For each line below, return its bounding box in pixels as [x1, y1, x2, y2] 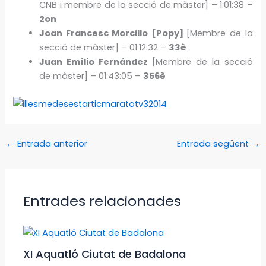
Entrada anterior [14, 138, 87, 150]
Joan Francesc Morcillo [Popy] [39, 27, 187, 39]
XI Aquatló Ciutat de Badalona [23, 246, 186, 261]
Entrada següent [177, 138, 252, 150]
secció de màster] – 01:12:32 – [39, 41, 169, 53]
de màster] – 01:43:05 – [39, 69, 144, 82]
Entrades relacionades [23, 191, 182, 211]
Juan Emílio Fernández [39, 55, 148, 68]
